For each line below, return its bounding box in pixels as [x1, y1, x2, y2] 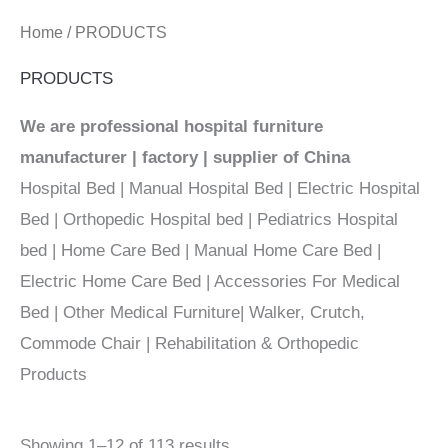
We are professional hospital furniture [20, 117, 323, 136]
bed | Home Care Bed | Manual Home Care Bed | [20, 241, 381, 260]
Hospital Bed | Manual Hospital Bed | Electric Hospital [20, 179, 420, 198]
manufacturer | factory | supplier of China [20, 148, 350, 167]
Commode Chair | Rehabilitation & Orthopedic [20, 334, 359, 353]
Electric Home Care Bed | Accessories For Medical [20, 272, 400, 291]
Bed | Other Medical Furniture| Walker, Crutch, [20, 303, 365, 322]
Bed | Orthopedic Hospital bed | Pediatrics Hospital [20, 210, 398, 229]
